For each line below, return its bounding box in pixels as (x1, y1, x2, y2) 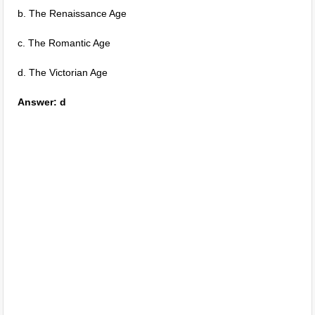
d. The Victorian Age (18, 67, 108, 78)
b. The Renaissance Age (18, 8, 127, 19)
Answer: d (18, 96, 67, 108)
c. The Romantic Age (18, 37, 111, 49)
